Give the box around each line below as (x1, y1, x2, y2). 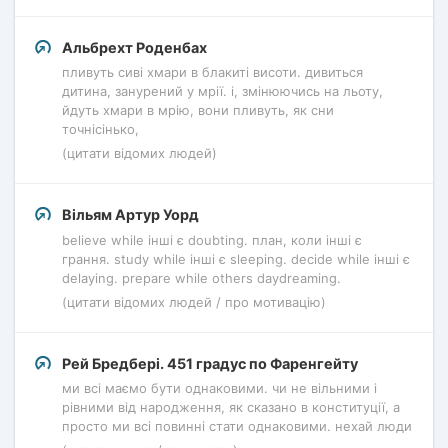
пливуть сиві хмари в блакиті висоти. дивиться (62, 64, 363, 81)
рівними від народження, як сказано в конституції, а (62, 398, 400, 415)
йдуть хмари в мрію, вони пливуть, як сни (62, 102, 334, 119)
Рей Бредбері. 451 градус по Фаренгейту (62, 354, 358, 372)
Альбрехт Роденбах (62, 39, 207, 56)
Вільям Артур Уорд (62, 206, 199, 224)
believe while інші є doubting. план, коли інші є (62, 231, 362, 248)
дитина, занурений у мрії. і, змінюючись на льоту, (62, 83, 383, 100)
